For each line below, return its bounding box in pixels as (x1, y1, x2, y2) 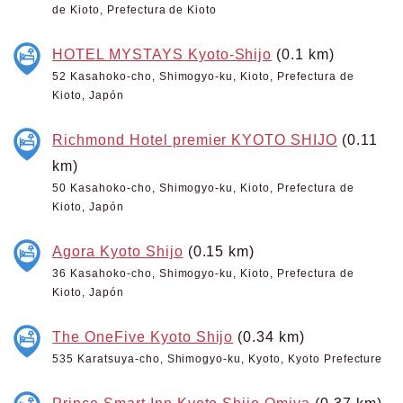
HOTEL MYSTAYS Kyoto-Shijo (52, 46, 273, 62)
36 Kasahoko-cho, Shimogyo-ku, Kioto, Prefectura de (52, 267, 354, 280)
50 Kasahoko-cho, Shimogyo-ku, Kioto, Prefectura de (52, 182, 354, 194)
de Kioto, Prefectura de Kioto (52, 4, 218, 16)
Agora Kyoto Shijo (52, 243, 184, 259)
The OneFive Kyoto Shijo (52, 328, 234, 345)
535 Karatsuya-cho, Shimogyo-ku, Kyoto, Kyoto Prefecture (52, 353, 383, 365)
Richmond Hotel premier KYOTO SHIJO (52, 131, 338, 148)
